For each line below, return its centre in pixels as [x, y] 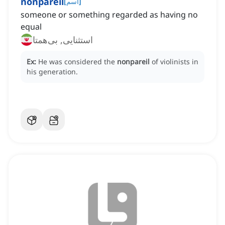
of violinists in [175, 62]
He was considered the [78, 62]
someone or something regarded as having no [109, 15]
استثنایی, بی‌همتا [63, 40]
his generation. [52, 72]
